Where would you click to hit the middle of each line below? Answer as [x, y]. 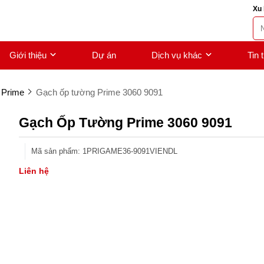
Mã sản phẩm [55, 151]
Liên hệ [34, 171]
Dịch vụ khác [177, 55]
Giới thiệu [28, 55]
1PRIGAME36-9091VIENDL [130, 151]
